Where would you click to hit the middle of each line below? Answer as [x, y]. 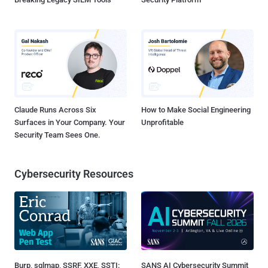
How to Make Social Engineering [196, 109]
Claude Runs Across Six [55, 109]
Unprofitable [162, 122]
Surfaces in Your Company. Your [70, 122]
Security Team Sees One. [57, 135]
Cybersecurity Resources [74, 173]
